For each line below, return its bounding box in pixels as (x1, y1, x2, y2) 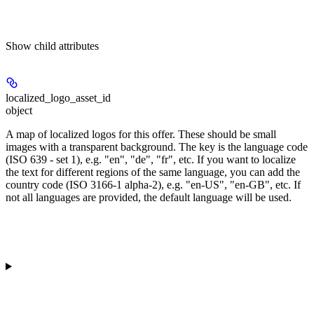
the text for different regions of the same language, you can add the (6, 165, 300, 178)
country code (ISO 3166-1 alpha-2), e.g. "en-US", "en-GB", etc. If (6, 178, 301, 191)
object (6, 104, 32, 116)
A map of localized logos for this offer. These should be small (6, 128, 276, 140)
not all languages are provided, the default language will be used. (6, 191, 292, 203)
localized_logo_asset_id (6, 91, 111, 104)
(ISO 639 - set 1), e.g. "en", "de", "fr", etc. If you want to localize (6, 153, 296, 165)
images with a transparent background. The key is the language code (6, 140, 308, 153)
